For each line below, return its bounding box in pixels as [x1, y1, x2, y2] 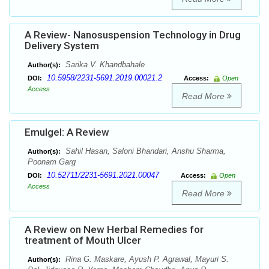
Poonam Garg [28, 157, 76, 167]
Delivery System [25, 40, 99, 52]
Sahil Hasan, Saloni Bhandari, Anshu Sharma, [63, 147, 226, 156]
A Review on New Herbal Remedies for [25, 223, 204, 236]
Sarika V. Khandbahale [63, 60, 145, 70]
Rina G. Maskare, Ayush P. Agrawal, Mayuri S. [63, 255, 229, 264]
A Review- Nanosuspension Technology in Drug [25, 29, 241, 41]
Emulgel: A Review [25, 126, 109, 139]
